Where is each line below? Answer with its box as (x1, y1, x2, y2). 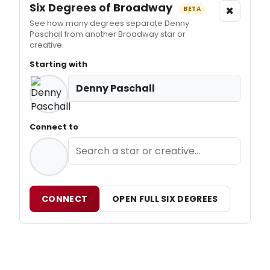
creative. (30, 39, 64, 51)
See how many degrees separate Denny (30, 17, 189, 29)
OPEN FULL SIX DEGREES (112, 193, 218, 205)
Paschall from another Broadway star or (30, 28, 186, 40)
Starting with (30, 58, 87, 70)
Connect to (30, 121, 78, 133)
